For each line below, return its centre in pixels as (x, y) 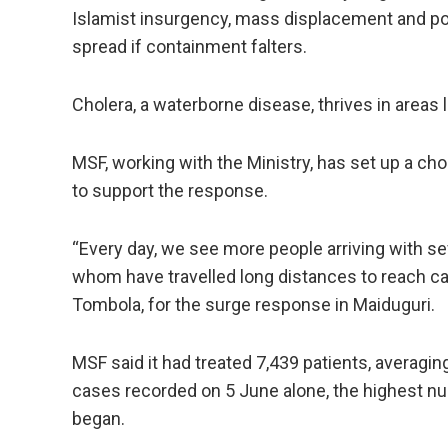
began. (98, 418)
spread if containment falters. (189, 46)
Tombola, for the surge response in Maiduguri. (253, 304)
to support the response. (170, 190)
